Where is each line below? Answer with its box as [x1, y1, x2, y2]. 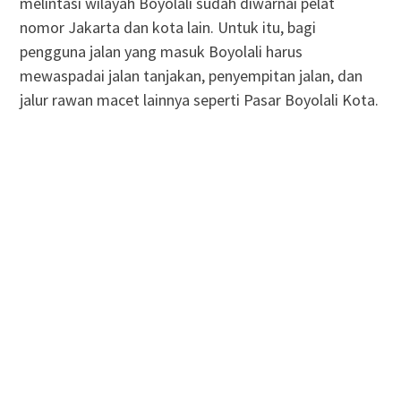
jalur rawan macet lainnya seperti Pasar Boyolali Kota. [19, 89, 379, 110]
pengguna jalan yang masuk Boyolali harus [19, 40, 303, 62]
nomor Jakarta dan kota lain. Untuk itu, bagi [19, 16, 316, 38]
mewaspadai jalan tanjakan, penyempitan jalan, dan [19, 64, 363, 86]
